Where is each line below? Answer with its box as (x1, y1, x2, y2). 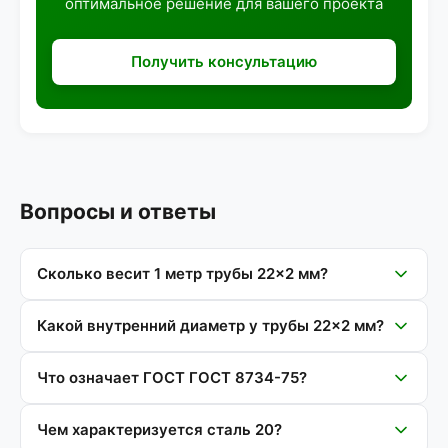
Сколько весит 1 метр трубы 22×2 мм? (37, 264, 328, 283)
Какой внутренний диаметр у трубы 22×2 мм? (37, 316, 384, 335)
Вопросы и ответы (20, 199, 216, 224)
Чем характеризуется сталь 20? (37, 420, 282, 439)
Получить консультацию (131, 52, 317, 71)
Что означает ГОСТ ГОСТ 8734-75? (37, 368, 307, 387)
